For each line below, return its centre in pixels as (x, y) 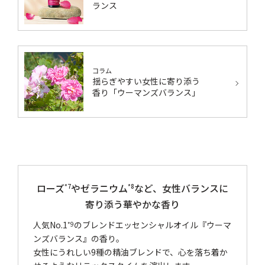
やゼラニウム (99, 188)
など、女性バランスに (181, 188)
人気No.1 (51, 224)
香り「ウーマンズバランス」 (146, 93)
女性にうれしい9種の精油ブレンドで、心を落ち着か (131, 252)
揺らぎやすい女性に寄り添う (146, 81)
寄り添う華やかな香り (132, 204)
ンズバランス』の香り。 (79, 238)
